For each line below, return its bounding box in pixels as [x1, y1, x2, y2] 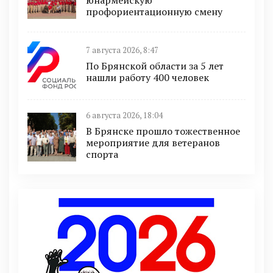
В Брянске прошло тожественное [86, 124, 240, 138]
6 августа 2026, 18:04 [86, 110, 163, 121]
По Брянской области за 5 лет [86, 58, 224, 73]
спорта [86, 147, 118, 161]
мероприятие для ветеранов [86, 136, 220, 150]
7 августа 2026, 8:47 [86, 44, 158, 55]
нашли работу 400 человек [86, 70, 209, 84]
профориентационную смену [86, 5, 222, 19]
